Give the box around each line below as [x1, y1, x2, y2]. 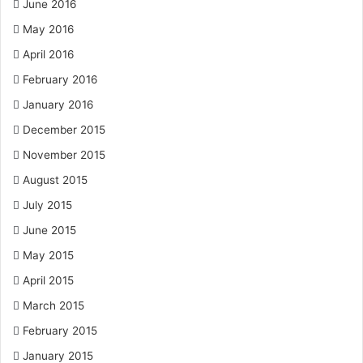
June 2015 [23, 224, 76, 237]
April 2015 [23, 274, 74, 287]
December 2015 [23, 123, 105, 136]
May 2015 [23, 249, 74, 262]
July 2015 [23, 199, 72, 211]
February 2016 [23, 73, 98, 86]
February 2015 [23, 324, 97, 337]
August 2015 [23, 173, 88, 186]
